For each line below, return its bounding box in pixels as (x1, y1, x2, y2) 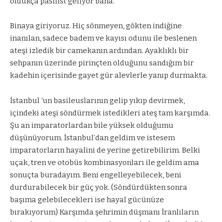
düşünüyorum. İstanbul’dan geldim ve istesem (10, 133, 175, 142)
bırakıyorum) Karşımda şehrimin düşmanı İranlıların (10, 207, 199, 217)
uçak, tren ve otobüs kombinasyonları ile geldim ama (10, 158, 199, 167)
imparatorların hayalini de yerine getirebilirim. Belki (10, 145, 200, 155)
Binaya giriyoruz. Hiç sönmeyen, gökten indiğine (10, 21, 182, 31)
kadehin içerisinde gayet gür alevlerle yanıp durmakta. (10, 71, 208, 80)
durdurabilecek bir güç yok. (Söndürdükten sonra (10, 182, 187, 192)
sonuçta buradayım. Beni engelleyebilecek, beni (10, 170, 181, 179)
